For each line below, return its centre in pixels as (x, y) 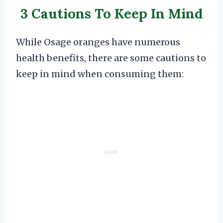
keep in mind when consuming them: (100, 74)
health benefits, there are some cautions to (111, 58)
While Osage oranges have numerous (98, 42)
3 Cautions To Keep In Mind (111, 13)
